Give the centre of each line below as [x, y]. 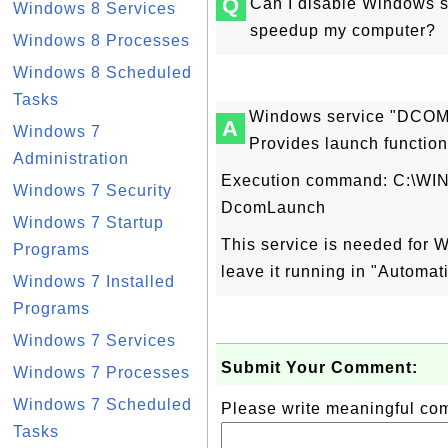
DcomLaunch [273, 207]
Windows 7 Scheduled [102, 404]
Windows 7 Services [94, 340]
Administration [71, 158]
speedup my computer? [343, 30]
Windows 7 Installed [94, 281]
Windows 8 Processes [101, 40]
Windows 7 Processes [101, 372]
